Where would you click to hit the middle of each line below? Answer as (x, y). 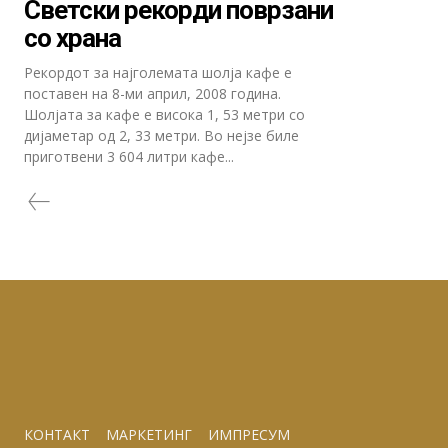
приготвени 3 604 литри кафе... (129, 156)
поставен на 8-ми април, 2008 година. (152, 93)
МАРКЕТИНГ (149, 434)
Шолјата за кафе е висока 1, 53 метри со (164, 114)
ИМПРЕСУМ (249, 434)
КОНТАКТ (57, 434)
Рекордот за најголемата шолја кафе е (158, 72)
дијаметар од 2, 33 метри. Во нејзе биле (161, 135)
